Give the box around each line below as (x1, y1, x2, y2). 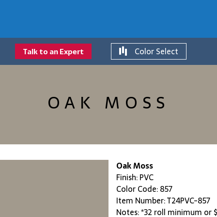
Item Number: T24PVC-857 (116, 194, 210, 207)
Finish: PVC (116, 171, 154, 184)
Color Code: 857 (116, 183, 172, 195)
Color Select (135, 45, 178, 58)
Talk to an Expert (23, 45, 84, 58)
